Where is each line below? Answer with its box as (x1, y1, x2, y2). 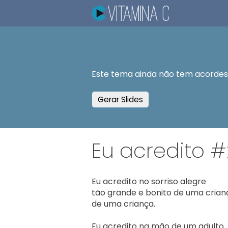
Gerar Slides (98, 94, 144, 105)
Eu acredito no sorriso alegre (92, 176, 206, 188)
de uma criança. (92, 198, 155, 210)
